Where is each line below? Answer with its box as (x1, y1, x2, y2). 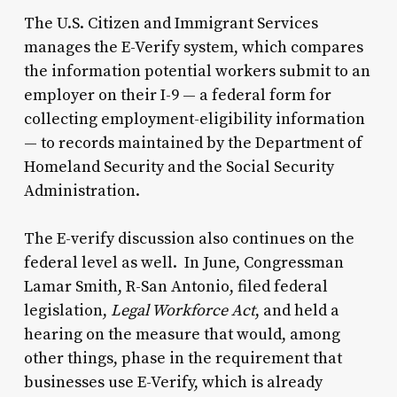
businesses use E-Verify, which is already (23, 371, 323, 393)
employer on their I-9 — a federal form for (23, 84, 331, 105)
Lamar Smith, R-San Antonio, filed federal (23, 276, 328, 297)
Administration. (23, 180, 140, 201)
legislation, (23, 300, 111, 321)
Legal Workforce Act (110, 300, 255, 321)
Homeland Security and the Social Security (23, 156, 334, 177)
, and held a (254, 300, 339, 321)
